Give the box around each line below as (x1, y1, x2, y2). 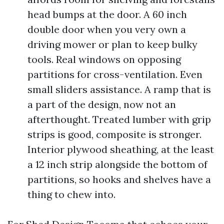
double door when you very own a (27, 23, 186, 35)
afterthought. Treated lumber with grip (27, 113, 211, 125)
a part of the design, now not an (27, 98, 176, 110)
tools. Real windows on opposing (27, 53, 181, 65)
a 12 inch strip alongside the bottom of (27, 158, 207, 170)
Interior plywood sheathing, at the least (27, 143, 214, 155)
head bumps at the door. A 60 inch (27, 8, 187, 20)
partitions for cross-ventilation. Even (27, 68, 202, 80)
